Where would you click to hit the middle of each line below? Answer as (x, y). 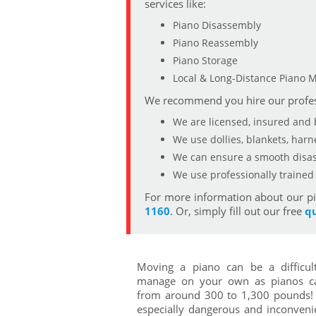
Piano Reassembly (215, 43)
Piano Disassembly (217, 25)
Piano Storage (205, 60)
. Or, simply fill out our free (237, 211)
